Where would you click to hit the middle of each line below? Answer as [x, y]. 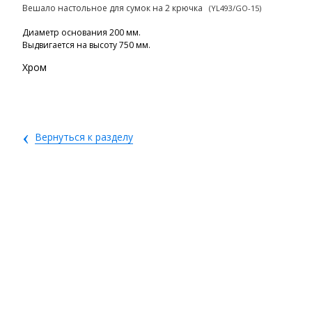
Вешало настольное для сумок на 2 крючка [115, 8]
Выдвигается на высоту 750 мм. [87, 45]
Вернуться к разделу [84, 137]
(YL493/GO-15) [234, 8]
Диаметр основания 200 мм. [82, 32]
